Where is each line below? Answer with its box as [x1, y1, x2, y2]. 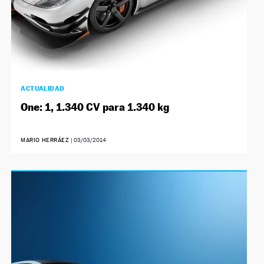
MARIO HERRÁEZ [21, 136, 70, 143]
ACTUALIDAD [21, 84, 65, 93]
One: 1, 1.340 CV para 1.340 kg [21, 100, 170, 113]
